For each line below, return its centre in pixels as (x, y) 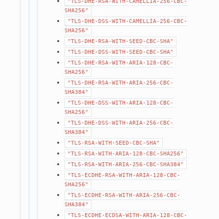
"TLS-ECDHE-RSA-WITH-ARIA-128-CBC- (124, 175)
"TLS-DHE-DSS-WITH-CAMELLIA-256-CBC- (128, 21)
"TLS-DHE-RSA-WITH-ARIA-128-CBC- (121, 63)
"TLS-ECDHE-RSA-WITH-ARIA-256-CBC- (124, 195)
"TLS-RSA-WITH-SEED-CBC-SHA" (114, 143)
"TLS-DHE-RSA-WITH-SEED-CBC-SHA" (121, 41)
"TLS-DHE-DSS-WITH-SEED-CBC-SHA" (121, 52)
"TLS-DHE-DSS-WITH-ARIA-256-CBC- (121, 123)
